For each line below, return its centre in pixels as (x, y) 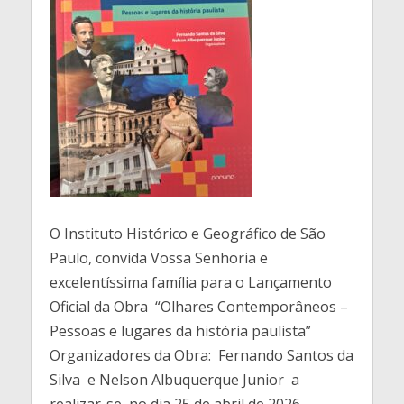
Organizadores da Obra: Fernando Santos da (201, 355)
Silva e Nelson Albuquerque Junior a (174, 380)
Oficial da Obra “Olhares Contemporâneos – (198, 307)
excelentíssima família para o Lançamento (190, 282)
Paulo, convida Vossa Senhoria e (158, 258)
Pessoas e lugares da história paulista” (180, 331)
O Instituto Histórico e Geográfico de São (187, 234)
